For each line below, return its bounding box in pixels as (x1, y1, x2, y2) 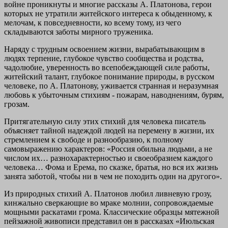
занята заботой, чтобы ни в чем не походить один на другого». (4, 172, 222, 181)
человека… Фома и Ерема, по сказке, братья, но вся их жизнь (4, 162, 218, 172)
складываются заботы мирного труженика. (4, 27, 153, 36)
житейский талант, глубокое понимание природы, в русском (4, 72, 214, 81)
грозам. (4, 99, 30, 108)
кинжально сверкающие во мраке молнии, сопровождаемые (4, 198, 213, 207)
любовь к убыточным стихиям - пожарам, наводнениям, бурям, (4, 90, 224, 99)
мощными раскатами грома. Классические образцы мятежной (4, 207, 219, 216)
